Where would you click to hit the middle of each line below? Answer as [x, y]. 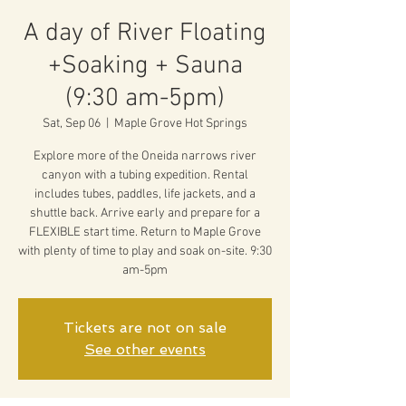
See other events [145, 349]
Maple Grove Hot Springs [181, 124]
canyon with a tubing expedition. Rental [145, 175]
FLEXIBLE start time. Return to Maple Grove [145, 232]
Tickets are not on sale [145, 328]
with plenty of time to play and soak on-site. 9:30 [145, 251]
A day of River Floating [145, 34]
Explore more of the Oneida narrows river [145, 156]
